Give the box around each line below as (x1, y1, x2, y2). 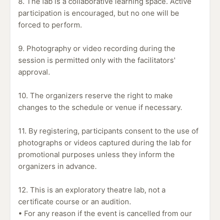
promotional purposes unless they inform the (18, 150, 175, 159)
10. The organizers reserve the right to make (18, 91, 173, 100)
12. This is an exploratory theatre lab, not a (18, 185, 165, 194)
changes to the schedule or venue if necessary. (18, 103, 182, 112)
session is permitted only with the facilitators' (18, 55, 175, 65)
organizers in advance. (18, 162, 97, 171)
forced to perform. (18, 20, 82, 29)
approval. (18, 67, 50, 77)
